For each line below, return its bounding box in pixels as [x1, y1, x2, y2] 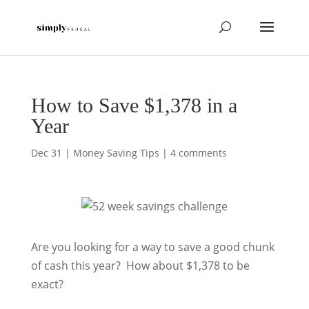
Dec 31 [30, 146, 62, 159]
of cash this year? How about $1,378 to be [30, 258, 250, 273]
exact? [30, 277, 63, 292]
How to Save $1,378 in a [30, 94, 237, 117]
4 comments [170, 146, 227, 159]
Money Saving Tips [72, 146, 159, 159]
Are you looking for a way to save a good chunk [30, 239, 275, 255]
